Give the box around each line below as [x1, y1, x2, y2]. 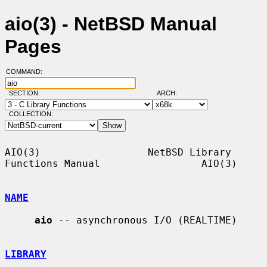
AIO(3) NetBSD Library [5, 146, 231, 158]
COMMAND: [5, 68, 49, 76]
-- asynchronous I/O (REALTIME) [52, 214, 237, 226]
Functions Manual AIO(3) [5, 157, 237, 169]
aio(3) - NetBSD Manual [5, 13, 217, 35]
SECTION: [8, 89, 45, 97]
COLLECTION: [8, 110, 53, 118]
